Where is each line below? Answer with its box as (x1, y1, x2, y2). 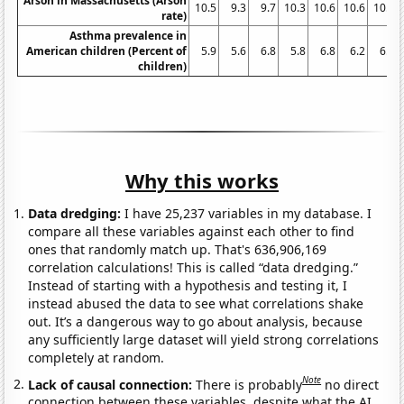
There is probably (196, 375, 303, 393)
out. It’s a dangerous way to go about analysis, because (28, 312, 363, 330)
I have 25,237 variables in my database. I (121, 204, 372, 222)
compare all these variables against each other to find (28, 222, 355, 240)
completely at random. (28, 348, 165, 366)
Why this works (125, 166, 279, 194)
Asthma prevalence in (69, 27, 188, 43)
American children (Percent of (26, 42, 188, 59)
